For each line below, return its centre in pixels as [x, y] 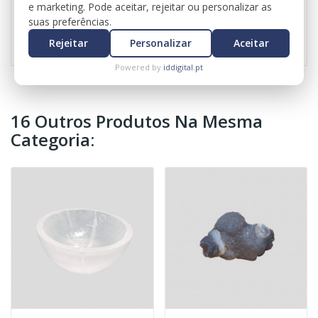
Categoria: [53, 139]
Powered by [139, 67]
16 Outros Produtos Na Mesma [137, 121]
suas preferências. [70, 21]
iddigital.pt [183, 67]
